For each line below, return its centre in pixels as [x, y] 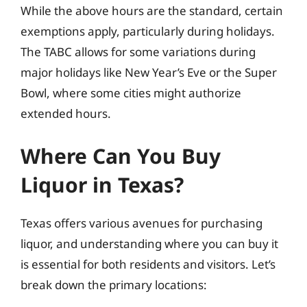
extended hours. [66, 113]
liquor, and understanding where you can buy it [149, 243]
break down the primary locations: [114, 284]
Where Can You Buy [121, 156]
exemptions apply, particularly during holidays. [148, 31]
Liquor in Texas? [102, 184]
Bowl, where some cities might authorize [131, 93]
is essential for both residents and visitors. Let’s [148, 264]
